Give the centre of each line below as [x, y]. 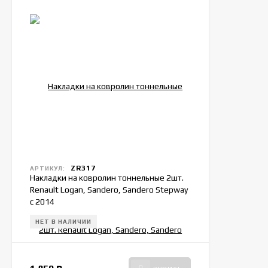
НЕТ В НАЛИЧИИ [63, 222]
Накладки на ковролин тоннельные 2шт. [107, 178]
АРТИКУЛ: [48, 168]
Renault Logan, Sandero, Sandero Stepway [109, 190]
